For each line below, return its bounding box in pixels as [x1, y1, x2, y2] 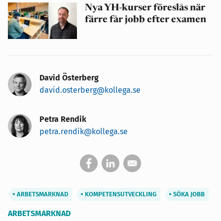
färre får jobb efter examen [85, 15, 206, 25]
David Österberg [39, 73, 99, 82]
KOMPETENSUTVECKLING [83, 190, 156, 198]
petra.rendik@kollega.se [39, 126, 128, 136]
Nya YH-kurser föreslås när [85, 3, 205, 13]
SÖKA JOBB [172, 190, 205, 198]
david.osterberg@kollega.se [39, 85, 141, 95]
